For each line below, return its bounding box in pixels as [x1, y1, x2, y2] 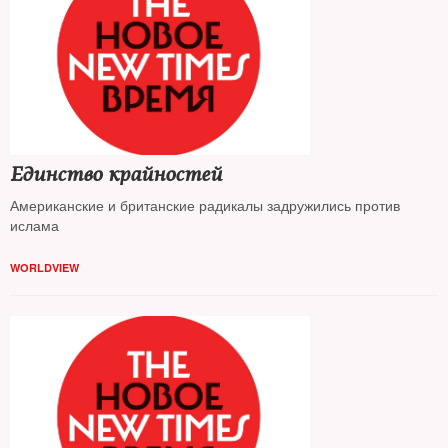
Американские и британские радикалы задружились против [10, 195, 400, 215]
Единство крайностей [10, 162, 222, 187]
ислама [10, 215, 59, 235]
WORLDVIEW [10, 260, 79, 275]
